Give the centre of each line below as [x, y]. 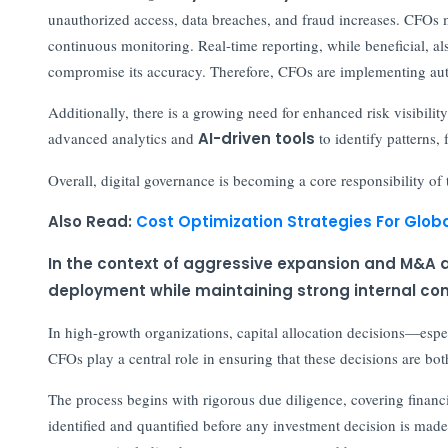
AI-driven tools [256, 138]
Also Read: [91, 221]
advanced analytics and [122, 137]
